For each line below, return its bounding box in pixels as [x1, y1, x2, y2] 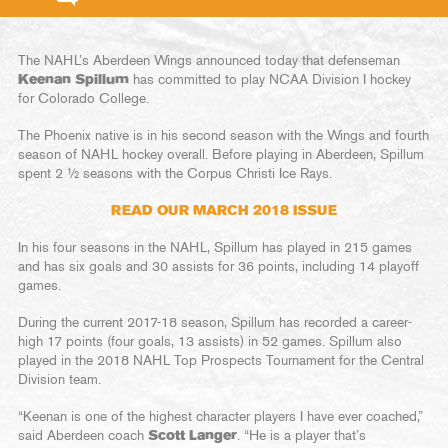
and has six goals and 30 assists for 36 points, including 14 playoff [18, 260, 419, 274]
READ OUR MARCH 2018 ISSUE [111, 204, 337, 218]
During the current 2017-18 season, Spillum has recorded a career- [18, 316, 412, 330]
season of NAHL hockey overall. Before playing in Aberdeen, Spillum [18, 148, 424, 162]
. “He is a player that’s [237, 429, 366, 443]
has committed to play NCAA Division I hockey [129, 73, 411, 87]
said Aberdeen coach [18, 429, 148, 443]
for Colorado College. [18, 92, 149, 106]
